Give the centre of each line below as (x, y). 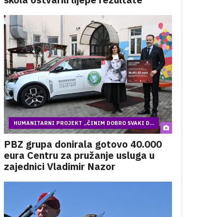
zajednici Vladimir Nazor (59, 166)
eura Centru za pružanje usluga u (79, 155)
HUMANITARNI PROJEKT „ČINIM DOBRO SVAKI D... (84, 123)
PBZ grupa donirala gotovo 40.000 (83, 144)
